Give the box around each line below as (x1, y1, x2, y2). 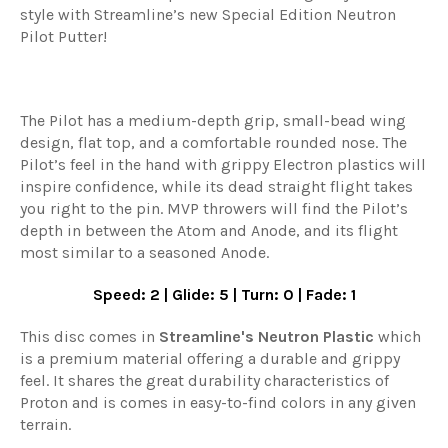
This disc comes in (20, 326, 155, 346)
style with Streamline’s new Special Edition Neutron (20, 4, 396, 24)
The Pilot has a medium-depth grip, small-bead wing (20, 110, 406, 130)
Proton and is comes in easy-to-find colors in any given (20, 392, 416, 412)
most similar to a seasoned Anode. (20, 242, 269, 262)
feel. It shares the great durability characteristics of (20, 370, 389, 390)
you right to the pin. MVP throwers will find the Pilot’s (20, 198, 408, 218)
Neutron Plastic (258, 326, 374, 346)
